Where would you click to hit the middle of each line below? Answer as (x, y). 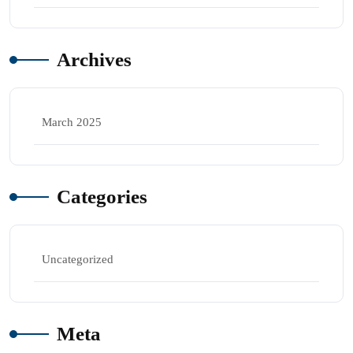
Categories (102, 196)
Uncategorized (78, 259)
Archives (94, 59)
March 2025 (72, 122)
